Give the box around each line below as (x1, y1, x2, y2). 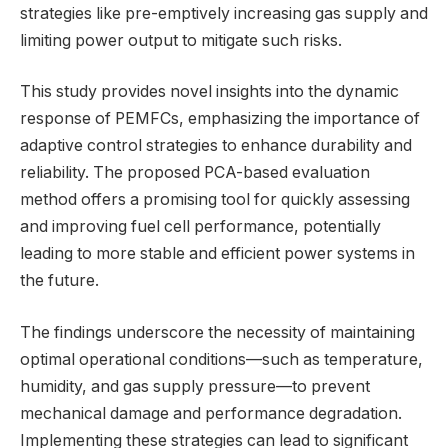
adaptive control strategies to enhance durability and (20, 136, 412, 156)
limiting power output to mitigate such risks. (20, 30, 342, 50)
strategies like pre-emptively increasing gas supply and (20, 3, 428, 23)
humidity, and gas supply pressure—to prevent (20, 376, 370, 396)
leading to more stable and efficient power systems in (20, 244, 415, 264)
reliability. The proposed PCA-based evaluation (20, 163, 370, 183)
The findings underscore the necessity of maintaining (20, 322, 415, 342)
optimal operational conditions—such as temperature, (20, 349, 423, 369)
